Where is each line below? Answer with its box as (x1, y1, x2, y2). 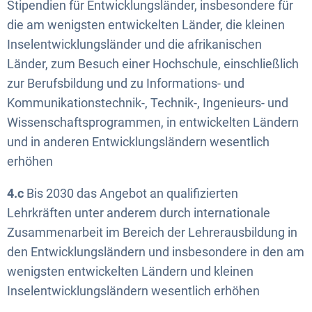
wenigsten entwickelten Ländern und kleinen (7, 264, 253, 279)
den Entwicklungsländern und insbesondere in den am (7, 244, 304, 259)
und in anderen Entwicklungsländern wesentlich (7, 134, 270, 149)
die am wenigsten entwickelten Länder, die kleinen (7, 17, 285, 32)
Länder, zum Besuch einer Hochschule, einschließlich (7, 56, 299, 71)
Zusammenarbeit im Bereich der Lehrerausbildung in (7, 225, 297, 240)
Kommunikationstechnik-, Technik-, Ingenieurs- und (7, 95, 288, 110)
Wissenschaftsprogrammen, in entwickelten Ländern (7, 115, 299, 130)
